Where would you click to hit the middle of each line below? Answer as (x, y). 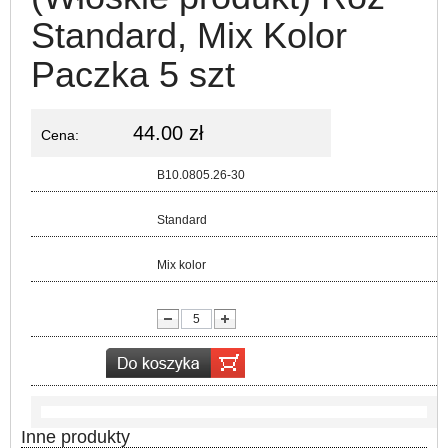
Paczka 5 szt (133, 75)
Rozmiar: (94, 218)
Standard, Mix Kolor (189, 36)
